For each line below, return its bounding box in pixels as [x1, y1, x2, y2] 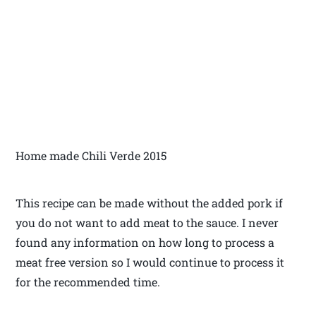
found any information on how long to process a [16, 235, 275, 250]
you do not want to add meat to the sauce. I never [16, 215, 279, 231]
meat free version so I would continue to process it [16, 255, 285, 270]
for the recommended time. [16, 274, 161, 290]
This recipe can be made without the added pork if [16, 195, 284, 211]
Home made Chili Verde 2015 [16, 148, 167, 164]
